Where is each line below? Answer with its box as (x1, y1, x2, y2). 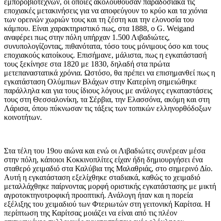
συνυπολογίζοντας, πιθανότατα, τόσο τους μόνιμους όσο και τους (4, 42, 208, 51)
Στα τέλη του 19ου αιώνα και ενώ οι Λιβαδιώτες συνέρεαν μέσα (4, 147, 205, 155)
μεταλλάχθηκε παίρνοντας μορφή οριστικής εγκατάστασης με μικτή (4, 182, 216, 191)
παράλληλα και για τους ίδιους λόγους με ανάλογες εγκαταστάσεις (4, 86, 212, 95)
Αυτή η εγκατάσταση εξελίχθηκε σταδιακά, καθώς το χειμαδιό (4, 173, 200, 182)
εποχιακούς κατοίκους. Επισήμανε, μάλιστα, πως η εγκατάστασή (4, 51, 207, 60)
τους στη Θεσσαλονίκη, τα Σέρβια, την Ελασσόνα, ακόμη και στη (4, 95, 210, 104)
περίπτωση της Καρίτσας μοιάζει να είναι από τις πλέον (4, 209, 177, 218)
